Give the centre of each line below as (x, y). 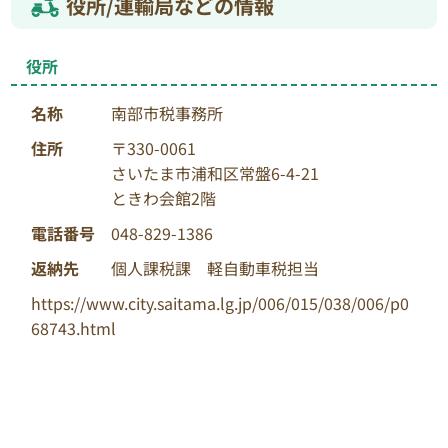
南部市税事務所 (167, 113)
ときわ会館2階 (164, 198)
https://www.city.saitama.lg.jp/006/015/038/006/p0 (220, 303)
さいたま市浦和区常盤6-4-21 (215, 173)
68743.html (74, 328)
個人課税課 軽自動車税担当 (215, 268)
